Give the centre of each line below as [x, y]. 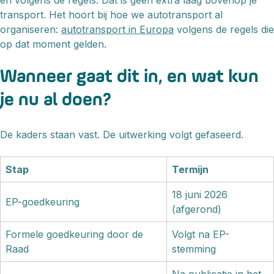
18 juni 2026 [200, 195]
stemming [194, 249]
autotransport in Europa [117, 30]
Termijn [190, 170]
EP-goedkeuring [43, 202]
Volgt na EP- [201, 235]
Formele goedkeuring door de [74, 235]
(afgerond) [197, 209]
